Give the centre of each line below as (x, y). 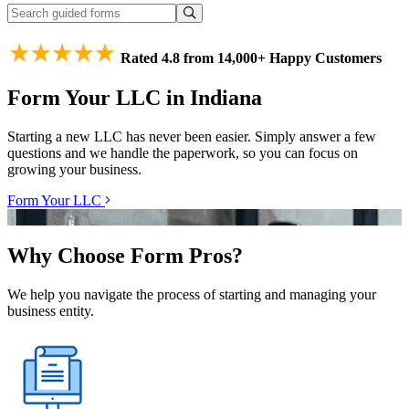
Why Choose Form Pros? (125, 255)
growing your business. (74, 169)
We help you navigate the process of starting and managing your (192, 294)
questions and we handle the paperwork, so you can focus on (183, 152)
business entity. (51, 310)
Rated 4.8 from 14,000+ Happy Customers (249, 58)
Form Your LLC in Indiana (135, 98)
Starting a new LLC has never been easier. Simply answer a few (192, 136)
